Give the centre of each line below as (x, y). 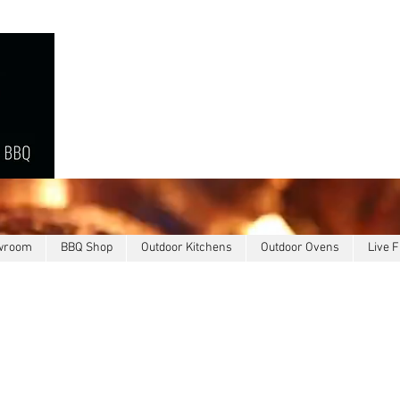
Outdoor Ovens (300, 247)
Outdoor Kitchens (186, 247)
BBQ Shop (86, 247)
